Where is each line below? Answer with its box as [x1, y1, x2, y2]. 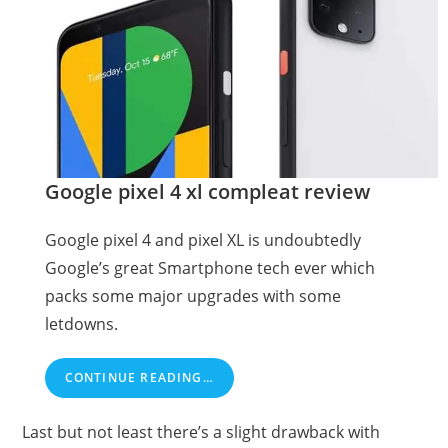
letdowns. [44, 312, 118, 335]
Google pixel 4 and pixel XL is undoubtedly [44, 228, 361, 251]
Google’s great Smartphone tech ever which [44, 256, 375, 279]
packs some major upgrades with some [44, 284, 341, 307]
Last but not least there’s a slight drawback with [22, 420, 381, 443]
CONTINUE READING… [64, 368, 214, 386]
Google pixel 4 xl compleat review [44, 177, 370, 205]
